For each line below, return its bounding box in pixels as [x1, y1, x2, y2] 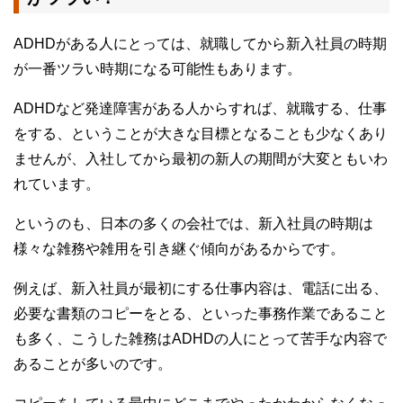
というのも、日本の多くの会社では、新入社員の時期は [13, 216, 373, 232]
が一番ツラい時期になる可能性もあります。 [13, 61, 301, 77]
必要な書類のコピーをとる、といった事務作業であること [13, 306, 388, 322]
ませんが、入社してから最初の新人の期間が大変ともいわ [13, 151, 388, 167]
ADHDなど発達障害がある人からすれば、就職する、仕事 [13, 101, 387, 117]
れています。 [13, 176, 100, 193]
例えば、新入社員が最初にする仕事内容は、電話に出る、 [13, 281, 388, 297]
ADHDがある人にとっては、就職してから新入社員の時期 [13, 36, 387, 52]
